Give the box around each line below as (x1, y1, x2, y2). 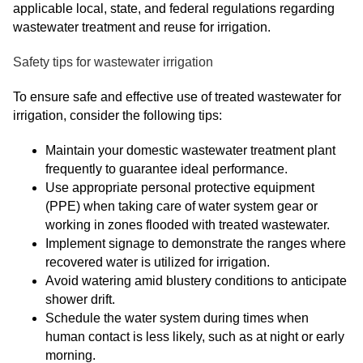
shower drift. (45, 293, 115, 306)
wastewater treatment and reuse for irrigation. (13, 20, 271, 34)
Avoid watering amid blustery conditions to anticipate (45, 274, 347, 288)
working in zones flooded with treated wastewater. (45, 218, 330, 232)
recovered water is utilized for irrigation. (45, 255, 270, 269)
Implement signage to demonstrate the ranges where (45, 237, 346, 250)
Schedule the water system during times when (45, 311, 309, 325)
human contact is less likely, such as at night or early (45, 330, 344, 344)
